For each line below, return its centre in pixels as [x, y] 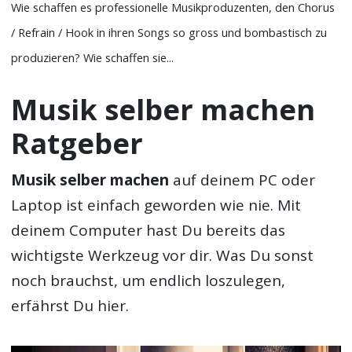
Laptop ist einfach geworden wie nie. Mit [156, 205]
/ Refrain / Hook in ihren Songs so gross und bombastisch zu [169, 33]
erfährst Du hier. [70, 306]
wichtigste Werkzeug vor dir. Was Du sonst [163, 256]
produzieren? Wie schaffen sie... [93, 58]
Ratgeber [77, 143]
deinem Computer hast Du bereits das [148, 231]
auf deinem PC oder [242, 180]
